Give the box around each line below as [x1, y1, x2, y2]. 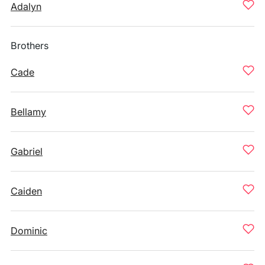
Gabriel [11, 146, 43, 157]
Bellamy [11, 106, 46, 118]
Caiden [11, 185, 42, 197]
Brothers [11, 40, 49, 51]
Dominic [11, 225, 47, 237]
